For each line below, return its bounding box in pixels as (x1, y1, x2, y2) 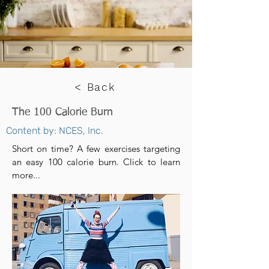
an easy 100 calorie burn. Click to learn (12, 156, 180, 168)
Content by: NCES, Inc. (6, 125, 103, 136)
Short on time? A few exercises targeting (12, 143, 180, 154)
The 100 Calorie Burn (12, 107, 113, 118)
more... (12, 169, 40, 181)
